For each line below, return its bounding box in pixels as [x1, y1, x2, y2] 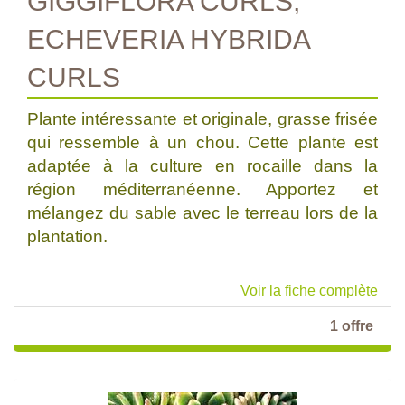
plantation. [27, 227, 108, 246]
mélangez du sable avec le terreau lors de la [27, 203, 378, 222]
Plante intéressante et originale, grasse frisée [27, 109, 378, 128]
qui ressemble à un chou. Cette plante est [27, 133, 378, 152]
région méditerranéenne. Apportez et [27, 180, 378, 199]
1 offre [330, 318, 373, 334]
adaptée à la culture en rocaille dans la [27, 156, 378, 175]
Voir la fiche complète [240, 283, 378, 298]
